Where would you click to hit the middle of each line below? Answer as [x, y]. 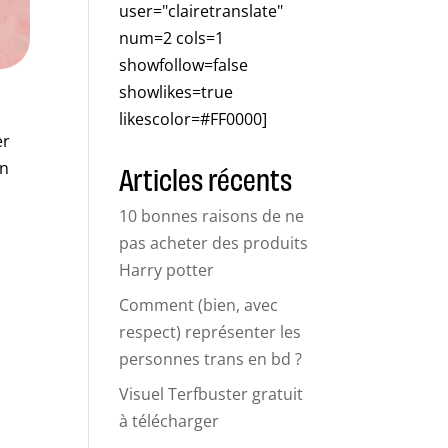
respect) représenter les [210, 332]
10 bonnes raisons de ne [212, 216]
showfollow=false [184, 65]
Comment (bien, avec [199, 305]
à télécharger [169, 421]
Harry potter [167, 270]
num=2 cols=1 [172, 38]
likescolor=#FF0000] [193, 119]
